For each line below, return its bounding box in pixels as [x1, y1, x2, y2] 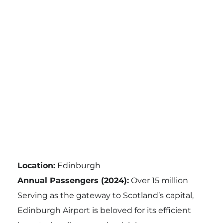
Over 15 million [128, 175, 188, 185]
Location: [17, 160, 55, 170]
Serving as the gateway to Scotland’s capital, [17, 190, 194, 200]
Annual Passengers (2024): [17, 175, 129, 185]
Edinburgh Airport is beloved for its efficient [17, 205, 191, 215]
